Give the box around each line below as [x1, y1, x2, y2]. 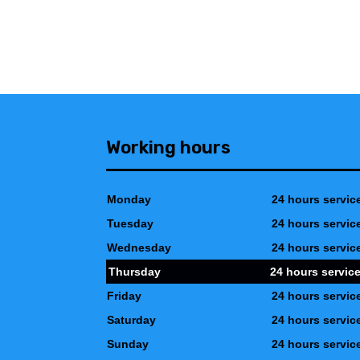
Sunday [107, 337, 149, 350]
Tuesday [107, 217, 154, 230]
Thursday [108, 265, 162, 278]
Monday [107, 193, 152, 206]
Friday [107, 289, 142, 302]
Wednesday [107, 241, 172, 254]
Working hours [106, 137, 231, 158]
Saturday [107, 313, 157, 326]
